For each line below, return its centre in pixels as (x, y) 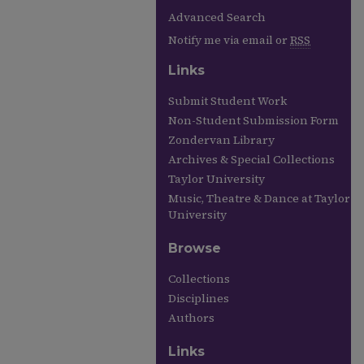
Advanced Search (217, 17)
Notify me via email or (229, 40)
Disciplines (199, 298)
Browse (195, 248)
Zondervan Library (221, 140)
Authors (191, 318)
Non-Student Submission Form (253, 120)
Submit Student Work (227, 101)
